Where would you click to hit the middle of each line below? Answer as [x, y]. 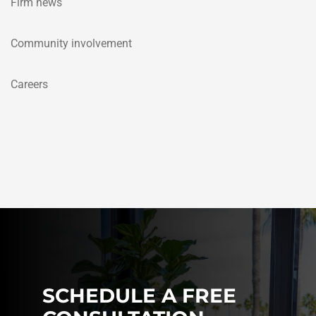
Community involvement [71, 43]
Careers [29, 85]
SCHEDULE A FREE [139, 296]
